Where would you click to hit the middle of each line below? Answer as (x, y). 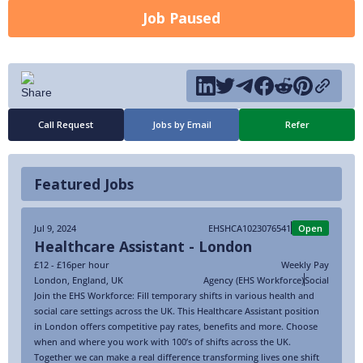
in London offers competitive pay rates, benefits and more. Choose (176, 326)
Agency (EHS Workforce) (254, 280)
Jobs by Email (181, 125)
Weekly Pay (305, 264)
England (90, 280)
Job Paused (181, 18)
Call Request (66, 125)
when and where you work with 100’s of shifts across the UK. (162, 341)
